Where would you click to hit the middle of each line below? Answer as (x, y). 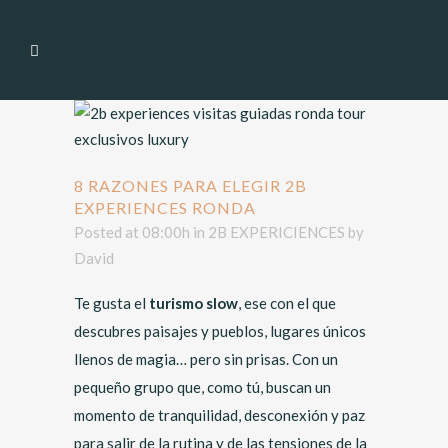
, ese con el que (287, 303)
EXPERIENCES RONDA (165, 207)
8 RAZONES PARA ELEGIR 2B (190, 185)
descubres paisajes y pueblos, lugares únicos (220, 331)
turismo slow (193, 303)
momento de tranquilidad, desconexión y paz (219, 415)
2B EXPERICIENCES (276, 232)
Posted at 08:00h (132, 232)
